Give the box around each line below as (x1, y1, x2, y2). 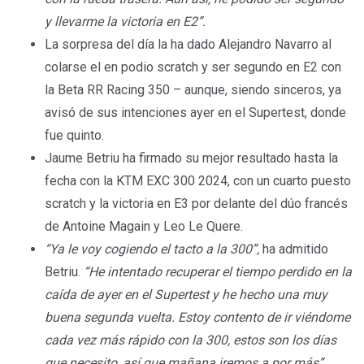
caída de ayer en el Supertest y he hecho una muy (45, 287, 327, 303)
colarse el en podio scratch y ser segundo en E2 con (45, 59, 341, 76)
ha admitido (262, 241, 328, 258)
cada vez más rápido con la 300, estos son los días (45, 332, 336, 349)
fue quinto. (45, 128, 104, 144)
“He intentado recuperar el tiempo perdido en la (84, 264, 352, 280)
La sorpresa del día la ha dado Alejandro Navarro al (45, 37, 331, 53)
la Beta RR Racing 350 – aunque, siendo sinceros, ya (45, 82, 341, 98)
